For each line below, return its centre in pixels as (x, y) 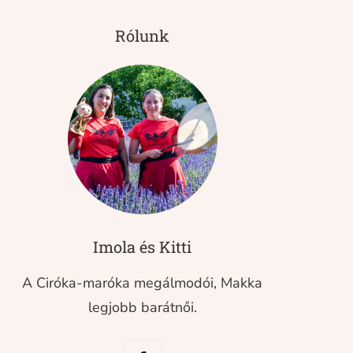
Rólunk (143, 35)
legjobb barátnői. (142, 307)
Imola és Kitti (143, 247)
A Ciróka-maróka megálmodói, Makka (143, 283)
